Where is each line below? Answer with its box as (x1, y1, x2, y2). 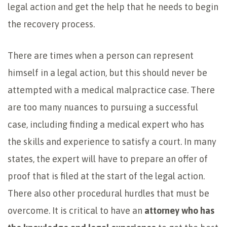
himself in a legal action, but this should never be (8, 67, 207, 79)
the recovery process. (8, 19, 95, 30)
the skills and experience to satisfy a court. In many (8, 136, 216, 147)
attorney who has (144, 205, 214, 216)
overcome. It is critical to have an (8, 205, 144, 216)
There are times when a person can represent (8, 50, 194, 61)
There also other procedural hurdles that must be (8, 188, 209, 199)
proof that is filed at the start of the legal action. (8, 171, 205, 182)
